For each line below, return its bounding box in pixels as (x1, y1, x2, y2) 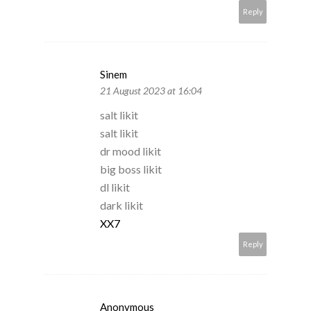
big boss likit (100, 162, 162, 176)
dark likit (100, 199, 143, 212)
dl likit (100, 180, 130, 194)
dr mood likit (100, 144, 161, 158)
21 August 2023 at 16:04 (100, 85, 202, 97)
